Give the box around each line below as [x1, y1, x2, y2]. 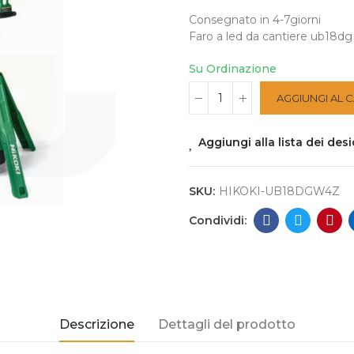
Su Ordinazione [189, 62, 277, 76]
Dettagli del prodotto [157, 317, 296, 332]
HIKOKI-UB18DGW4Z [219, 184, 340, 198]
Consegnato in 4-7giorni [189, 13, 321, 27]
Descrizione [58, 317, 134, 332]
